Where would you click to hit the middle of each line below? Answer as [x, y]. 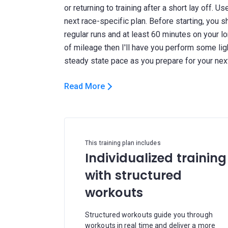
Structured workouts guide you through [149, 215]
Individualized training [156, 158]
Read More [84, 86]
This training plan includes [123, 143]
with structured [134, 175]
